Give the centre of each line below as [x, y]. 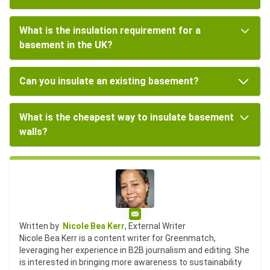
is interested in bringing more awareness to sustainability [130, 262]
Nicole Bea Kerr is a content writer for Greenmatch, [118, 238]
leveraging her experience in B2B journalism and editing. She [134, 250]
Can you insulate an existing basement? [109, 81]
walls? [33, 131]
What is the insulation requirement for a [110, 30]
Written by [41, 226]
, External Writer [155, 226]
